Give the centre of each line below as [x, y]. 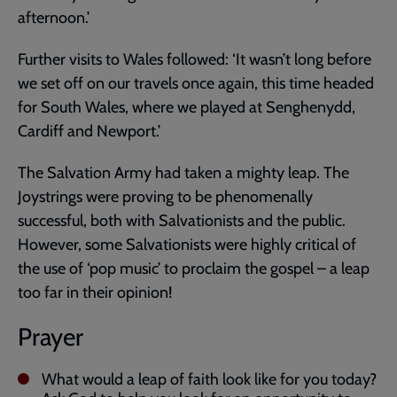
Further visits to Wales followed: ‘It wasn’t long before [195, 60]
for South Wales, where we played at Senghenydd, [187, 108]
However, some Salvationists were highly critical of [187, 245]
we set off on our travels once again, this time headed [196, 84]
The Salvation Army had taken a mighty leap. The [183, 173]
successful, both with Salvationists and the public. [182, 221]
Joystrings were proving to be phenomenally [165, 197]
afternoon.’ [54, 18]
